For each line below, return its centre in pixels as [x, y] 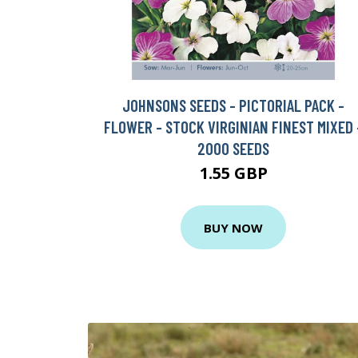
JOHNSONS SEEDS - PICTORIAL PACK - [233, 105]
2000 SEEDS [233, 149]
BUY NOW [233, 227]
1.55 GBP [233, 173]
